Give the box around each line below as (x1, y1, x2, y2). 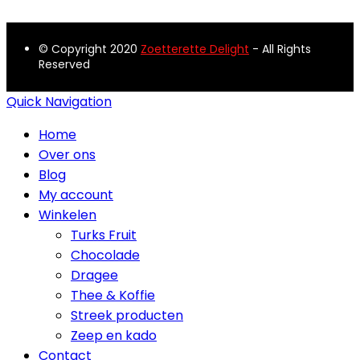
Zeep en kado (71, 325, 157, 345)
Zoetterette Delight (141, 40, 249, 57)
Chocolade (71, 245, 140, 264)
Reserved (39, 55, 90, 72)
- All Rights (249, 40, 311, 57)
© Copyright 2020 (39, 40, 141, 57)
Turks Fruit (71, 225, 137, 244)
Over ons (39, 145, 96, 164)
